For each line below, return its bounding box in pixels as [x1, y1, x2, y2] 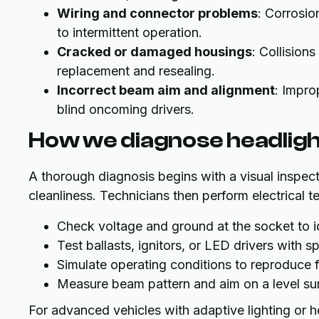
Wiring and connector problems [57, 5, 258, 21]
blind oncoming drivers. [57, 101, 194, 117]
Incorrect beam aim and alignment [57, 82, 275, 98]
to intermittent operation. [57, 24, 202, 40]
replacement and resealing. [57, 63, 215, 78]
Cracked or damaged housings [57, 43, 252, 59]
